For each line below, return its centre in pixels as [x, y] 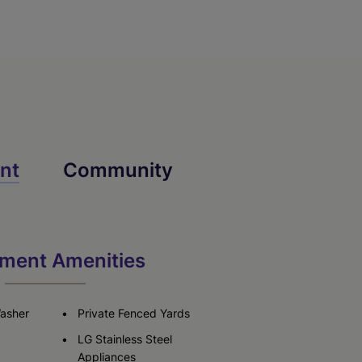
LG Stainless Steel [125, 339]
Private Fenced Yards [134, 313]
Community [118, 170]
